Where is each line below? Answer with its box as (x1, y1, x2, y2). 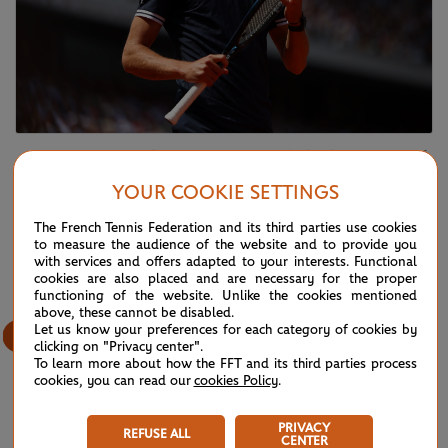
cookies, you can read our (33, 373, 194, 388)
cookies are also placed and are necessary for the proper (33, 271, 418, 286)
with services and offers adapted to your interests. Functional (33, 254, 418, 269)
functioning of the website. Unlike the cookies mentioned (33, 288, 418, 303)
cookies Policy (193, 373, 278, 388)
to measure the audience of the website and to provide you (33, 237, 418, 252)
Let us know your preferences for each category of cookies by (33, 322, 418, 337)
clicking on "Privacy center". (33, 339, 206, 354)
